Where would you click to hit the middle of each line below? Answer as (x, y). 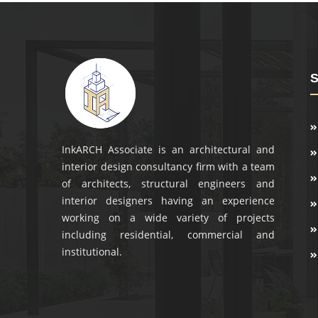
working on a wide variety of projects (168, 218)
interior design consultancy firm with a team (168, 167)
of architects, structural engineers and (168, 184)
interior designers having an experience (168, 201)
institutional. (92, 252)
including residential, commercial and (168, 235)
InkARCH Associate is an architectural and (168, 150)
